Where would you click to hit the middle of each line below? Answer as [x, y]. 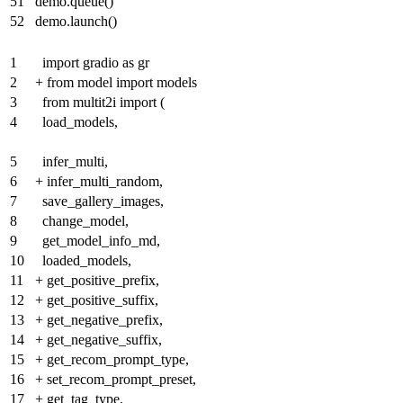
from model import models [122, 83]
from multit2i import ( [103, 103]
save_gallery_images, [103, 201]
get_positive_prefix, [103, 281]
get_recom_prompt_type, [118, 360]
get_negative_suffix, [104, 340]
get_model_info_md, [101, 241]
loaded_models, [87, 261]
